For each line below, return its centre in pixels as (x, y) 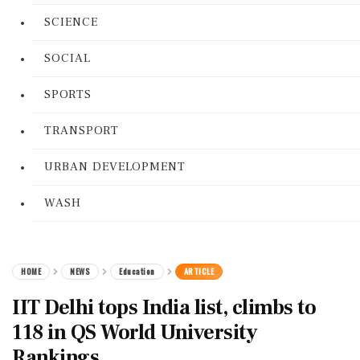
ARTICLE (198, 271)
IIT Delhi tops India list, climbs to (164, 308)
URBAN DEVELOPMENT (115, 167)
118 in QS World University (135, 333)
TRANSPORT (82, 131)
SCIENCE (71, 22)
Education (137, 271)
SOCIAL (67, 58)
